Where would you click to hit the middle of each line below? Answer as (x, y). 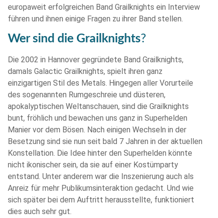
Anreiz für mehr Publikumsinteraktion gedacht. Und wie (101, 188)
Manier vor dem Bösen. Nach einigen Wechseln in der (97, 130)
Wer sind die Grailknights (74, 39)
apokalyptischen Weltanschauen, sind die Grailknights (98, 107)
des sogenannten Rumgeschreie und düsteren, (87, 95)
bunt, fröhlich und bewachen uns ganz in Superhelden (98, 118)
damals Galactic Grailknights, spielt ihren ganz (85, 72)
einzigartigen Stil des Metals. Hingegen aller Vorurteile (100, 83)
